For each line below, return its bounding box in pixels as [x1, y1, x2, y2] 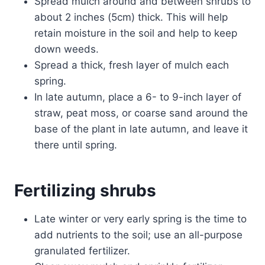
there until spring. [34, 139, 117, 151]
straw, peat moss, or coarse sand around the [34, 107, 248, 119]
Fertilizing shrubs [14, 180, 156, 201]
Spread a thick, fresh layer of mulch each [34, 59, 229, 72]
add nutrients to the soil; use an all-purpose [34, 229, 243, 241]
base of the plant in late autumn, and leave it [34, 123, 248, 135]
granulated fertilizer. [34, 245, 130, 257]
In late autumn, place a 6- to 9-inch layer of [34, 91, 241, 104]
